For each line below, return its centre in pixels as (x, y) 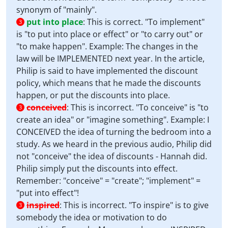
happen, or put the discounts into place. (93, 95)
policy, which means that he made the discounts (109, 83)
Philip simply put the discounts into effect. (97, 168)
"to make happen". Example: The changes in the (107, 46)
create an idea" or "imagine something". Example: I (113, 120)
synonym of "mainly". (56, 10)
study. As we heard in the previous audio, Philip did (114, 144)
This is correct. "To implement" (146, 22)
